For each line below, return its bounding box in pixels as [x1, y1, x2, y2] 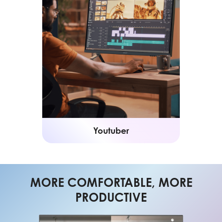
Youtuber [93, 125, 129, 136]
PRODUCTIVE [75, 190, 147, 205]
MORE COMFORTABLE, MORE [30, 175, 192, 190]
